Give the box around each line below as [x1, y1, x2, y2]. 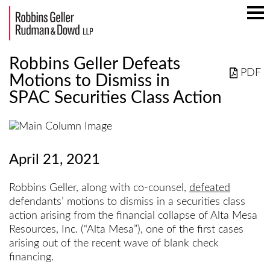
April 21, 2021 [9, 152, 100, 167]
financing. [9, 251, 57, 263]
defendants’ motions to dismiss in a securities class [9, 196, 245, 207]
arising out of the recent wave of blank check [9, 237, 219, 249]
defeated [189, 182, 230, 193]
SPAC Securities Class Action [9, 89, 222, 106]
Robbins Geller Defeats [9, 55, 180, 72]
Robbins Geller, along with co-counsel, [9, 182, 189, 193]
